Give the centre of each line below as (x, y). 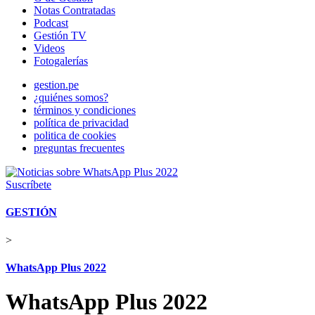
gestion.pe (56, 85)
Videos (49, 48)
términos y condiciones (85, 110)
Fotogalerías (61, 61)
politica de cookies (75, 135)
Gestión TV (60, 36)
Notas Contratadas (75, 10)
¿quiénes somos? (71, 97)
